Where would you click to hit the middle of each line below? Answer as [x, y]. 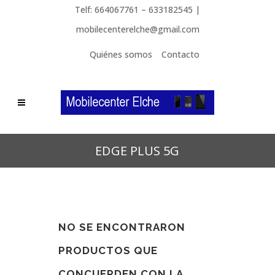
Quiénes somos [121, 54]
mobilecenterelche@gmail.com [137, 29]
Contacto [180, 54]
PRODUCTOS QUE [108, 250]
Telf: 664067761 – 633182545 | [137, 10]
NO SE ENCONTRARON [122, 227]
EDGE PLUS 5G [137, 151]
